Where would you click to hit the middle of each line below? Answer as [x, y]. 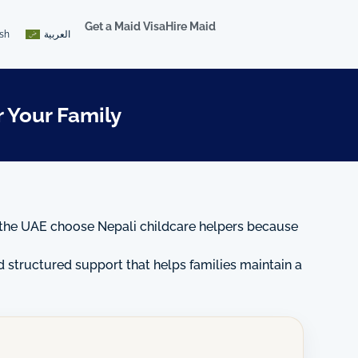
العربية [58, 34]
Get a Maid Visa [125, 26]
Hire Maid [191, 26]
